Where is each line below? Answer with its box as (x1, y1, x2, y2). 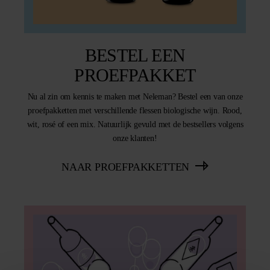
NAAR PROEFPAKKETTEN (61, 161, 190, 174)
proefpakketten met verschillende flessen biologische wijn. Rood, (28, 106, 242, 116)
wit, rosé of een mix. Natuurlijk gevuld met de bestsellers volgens (27, 120, 243, 130)
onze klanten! (113, 134, 157, 143)
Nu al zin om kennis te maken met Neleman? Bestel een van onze (27, 92, 243, 102)
